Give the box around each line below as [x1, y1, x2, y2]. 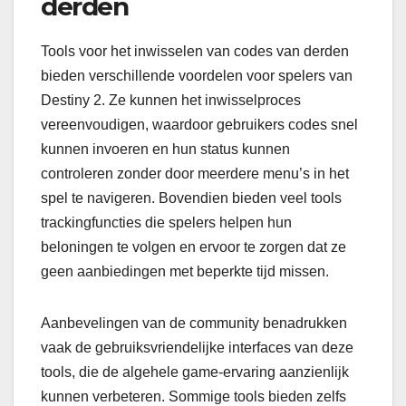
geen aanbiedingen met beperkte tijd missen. [41, 263, 329, 279]
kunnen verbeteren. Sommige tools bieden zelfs [41, 388, 346, 404]
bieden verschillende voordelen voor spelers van [41, 67, 353, 83]
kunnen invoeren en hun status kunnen [41, 140, 290, 157]
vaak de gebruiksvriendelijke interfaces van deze [41, 339, 353, 355]
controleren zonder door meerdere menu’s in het [41, 165, 349, 181]
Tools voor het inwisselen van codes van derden [41, 43, 349, 59]
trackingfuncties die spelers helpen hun [41, 214, 292, 230]
